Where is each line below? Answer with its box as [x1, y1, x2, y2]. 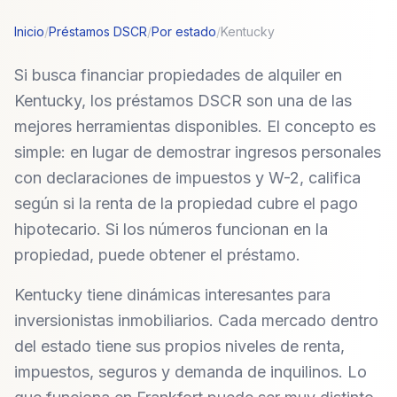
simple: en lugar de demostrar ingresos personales [14, 143, 381, 161]
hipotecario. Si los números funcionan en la [14, 220, 328, 238]
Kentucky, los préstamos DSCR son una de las [14, 91, 352, 110]
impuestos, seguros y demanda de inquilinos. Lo [14, 362, 367, 381]
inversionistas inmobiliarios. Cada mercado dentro [14, 311, 378, 330]
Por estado [152, 24, 216, 39]
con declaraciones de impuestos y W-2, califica [14, 168, 361, 187]
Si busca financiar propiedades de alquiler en [14, 66, 342, 84]
